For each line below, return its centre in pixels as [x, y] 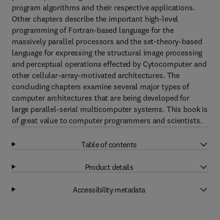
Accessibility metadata [109, 189]
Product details [109, 167]
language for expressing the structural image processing [107, 53]
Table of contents [109, 144]
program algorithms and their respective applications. [103, 7]
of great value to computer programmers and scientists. [107, 120]
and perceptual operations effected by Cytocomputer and [109, 64]
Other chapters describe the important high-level [95, 19]
